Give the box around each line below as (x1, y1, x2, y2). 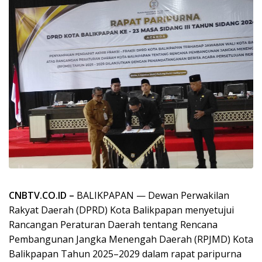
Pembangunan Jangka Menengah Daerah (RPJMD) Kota (9, 232, 253, 246)
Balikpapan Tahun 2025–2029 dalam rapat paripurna (9, 247, 242, 260)
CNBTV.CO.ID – (9, 188, 77, 202)
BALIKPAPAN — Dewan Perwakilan (77, 188, 229, 202)
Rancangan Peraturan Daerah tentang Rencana (9, 218, 218, 231)
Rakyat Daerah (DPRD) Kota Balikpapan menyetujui (9, 203, 234, 216)
